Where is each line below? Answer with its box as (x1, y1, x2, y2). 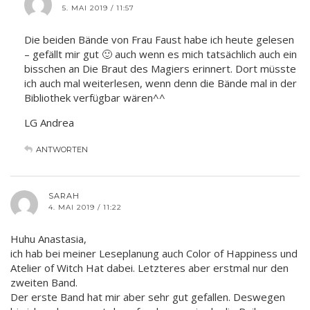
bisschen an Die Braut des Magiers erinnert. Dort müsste (24, 61, 296, 75)
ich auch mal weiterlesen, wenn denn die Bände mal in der (24, 75, 297, 90)
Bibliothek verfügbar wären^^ (24, 90, 165, 104)
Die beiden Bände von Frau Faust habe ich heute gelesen (24, 32, 294, 46)
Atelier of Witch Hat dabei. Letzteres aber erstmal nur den (10, 260, 289, 275)
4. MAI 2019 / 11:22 (48, 202, 122, 212)
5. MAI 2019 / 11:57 (62, 3, 134, 12)
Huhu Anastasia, (10, 231, 86, 246)
